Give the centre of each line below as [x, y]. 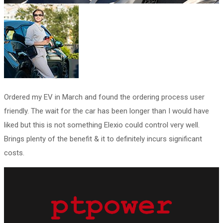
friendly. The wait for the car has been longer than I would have [107, 111]
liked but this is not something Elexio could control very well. [102, 125]
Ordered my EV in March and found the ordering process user [104, 97]
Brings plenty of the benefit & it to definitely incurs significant [103, 139]
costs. [14, 153]
